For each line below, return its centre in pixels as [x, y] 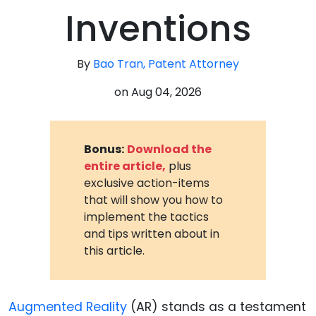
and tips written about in [152, 233]
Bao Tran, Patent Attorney [166, 64]
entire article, [125, 166]
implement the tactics [147, 217]
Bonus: [104, 149]
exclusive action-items [147, 183]
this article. [115, 250]
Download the [170, 149]
